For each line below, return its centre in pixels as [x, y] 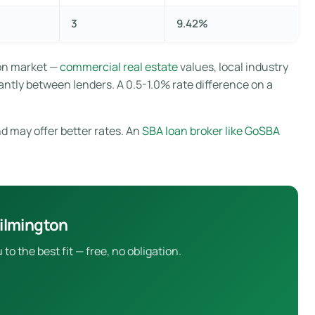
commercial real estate [119, 66]
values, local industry [233, 66]
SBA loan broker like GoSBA [211, 130]
